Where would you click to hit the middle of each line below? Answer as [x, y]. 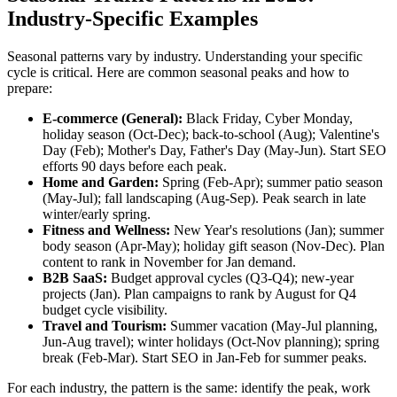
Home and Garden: [101, 183]
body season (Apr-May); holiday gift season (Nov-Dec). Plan [214, 246]
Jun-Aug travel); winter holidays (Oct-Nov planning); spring [211, 342]
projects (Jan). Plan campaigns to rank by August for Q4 [199, 294]
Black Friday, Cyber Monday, [268, 119]
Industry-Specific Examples [132, 19]
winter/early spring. [97, 214]
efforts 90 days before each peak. [135, 167]
